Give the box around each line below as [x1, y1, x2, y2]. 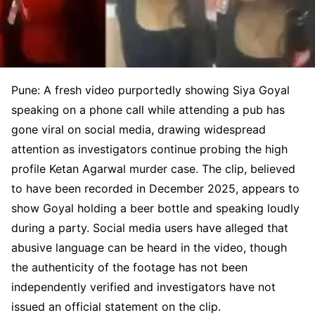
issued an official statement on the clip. [11, 299, 221, 314]
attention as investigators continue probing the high [11, 141, 288, 156]
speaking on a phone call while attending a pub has [11, 102, 285, 117]
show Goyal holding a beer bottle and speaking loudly [11, 200, 300, 215]
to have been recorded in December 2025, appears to [11, 181, 300, 195]
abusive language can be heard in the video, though [11, 240, 287, 255]
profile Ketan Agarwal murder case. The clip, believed [11, 161, 295, 176]
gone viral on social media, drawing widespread [11, 122, 266, 136]
